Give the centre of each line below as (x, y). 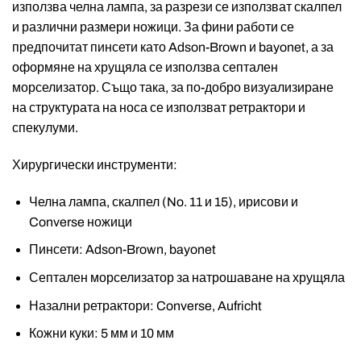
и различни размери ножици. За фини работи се (153, 27)
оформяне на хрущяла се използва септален (145, 68)
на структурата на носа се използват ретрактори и (159, 108)
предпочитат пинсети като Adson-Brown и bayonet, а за (173, 48)
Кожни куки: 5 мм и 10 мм (101, 334)
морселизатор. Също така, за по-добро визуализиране (173, 88)
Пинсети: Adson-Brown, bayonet (122, 250)
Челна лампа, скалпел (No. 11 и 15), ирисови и (163, 201)
